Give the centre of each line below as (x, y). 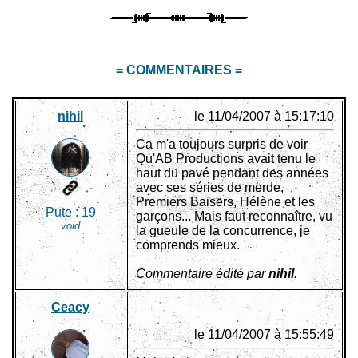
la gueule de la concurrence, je (223, 231)
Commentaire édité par (202, 274)
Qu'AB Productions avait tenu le (226, 159)
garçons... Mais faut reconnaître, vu (234, 217)
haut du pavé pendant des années (232, 173)
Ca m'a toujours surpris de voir (222, 145)
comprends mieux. (188, 245)
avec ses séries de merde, (210, 188)
